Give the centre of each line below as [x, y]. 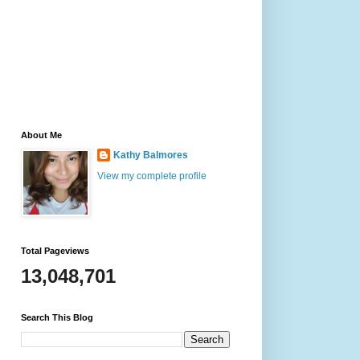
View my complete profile [152, 176]
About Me [41, 135]
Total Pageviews [55, 251]
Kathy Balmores [151, 155]
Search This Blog [57, 317]
